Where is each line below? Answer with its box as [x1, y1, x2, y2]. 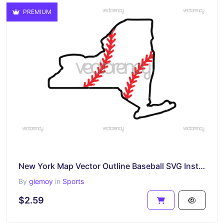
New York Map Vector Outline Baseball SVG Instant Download [198, 161, 205, 171]
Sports [62, 177, 84, 185]
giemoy [29, 177, 53, 185]
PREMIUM [21, 7, 51, 15]
